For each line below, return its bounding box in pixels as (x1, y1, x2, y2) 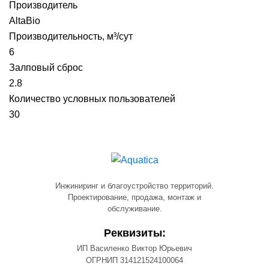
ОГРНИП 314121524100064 (86, 256, 183, 265)
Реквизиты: (103, 227, 166, 239)
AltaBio (9, 16, 40, 26)
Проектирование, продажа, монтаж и (68, 193, 201, 202)
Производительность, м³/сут (9, 31, 133, 41)
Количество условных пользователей (9, 94, 175, 104)
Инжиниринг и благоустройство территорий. (55, 181, 214, 190)
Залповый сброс (9, 62, 83, 73)
